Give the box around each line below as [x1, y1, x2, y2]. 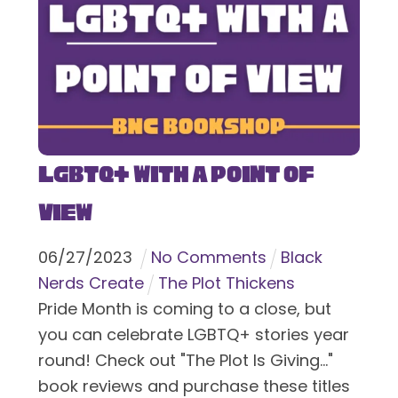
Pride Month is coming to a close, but [37, 298, 331, 321]
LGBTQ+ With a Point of [37, 161, 314, 187]
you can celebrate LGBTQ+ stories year [37, 323, 349, 346]
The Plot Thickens [157, 272, 295, 295]
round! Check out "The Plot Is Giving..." [37, 349, 333, 372]
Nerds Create [37, 272, 144, 295]
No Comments [150, 246, 267, 269]
